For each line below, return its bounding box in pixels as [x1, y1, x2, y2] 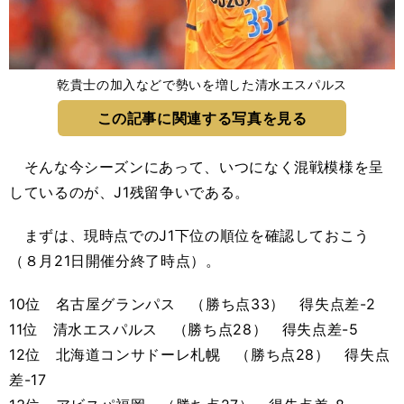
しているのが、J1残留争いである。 [9, 183, 250, 201]
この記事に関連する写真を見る [96, 109, 308, 127]
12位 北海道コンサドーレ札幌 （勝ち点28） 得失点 [9, 345, 390, 363]
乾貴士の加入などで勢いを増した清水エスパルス [56, 77, 348, 92]
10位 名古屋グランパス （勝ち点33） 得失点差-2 [9, 295, 376, 313]
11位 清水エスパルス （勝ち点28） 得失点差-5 [9, 320, 359, 338]
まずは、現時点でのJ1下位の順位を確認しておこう [9, 226, 370, 244]
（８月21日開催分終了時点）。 [9, 252, 221, 270]
